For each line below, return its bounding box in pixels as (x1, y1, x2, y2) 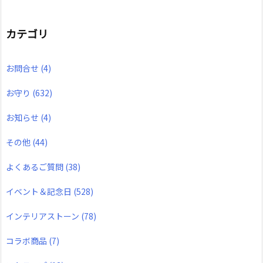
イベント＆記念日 (6, 185, 73, 197)
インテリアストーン (6, 210, 81, 222)
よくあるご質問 (6, 160, 65, 173)
